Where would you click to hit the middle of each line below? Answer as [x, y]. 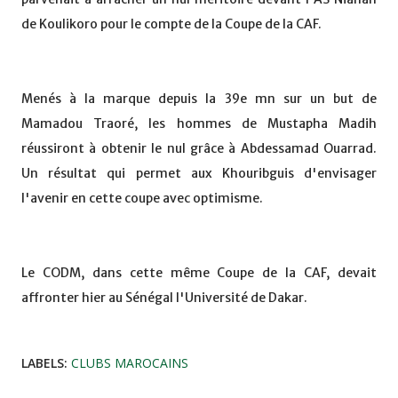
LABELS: [44, 363]
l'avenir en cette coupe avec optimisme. [142, 199]
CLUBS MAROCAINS [130, 363]
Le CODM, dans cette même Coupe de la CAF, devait [199, 273]
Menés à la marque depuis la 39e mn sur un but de [199, 99]
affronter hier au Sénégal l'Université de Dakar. [164, 298]
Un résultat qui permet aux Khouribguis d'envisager [199, 174]
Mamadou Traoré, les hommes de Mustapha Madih [199, 124]
